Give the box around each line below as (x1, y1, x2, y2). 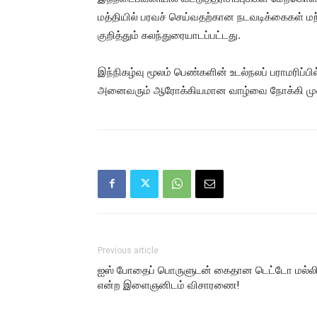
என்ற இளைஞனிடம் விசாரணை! (98, 278, 239, 292)
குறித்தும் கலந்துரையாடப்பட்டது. (98, 28, 241, 42)
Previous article (98, 245, 158, 255)
